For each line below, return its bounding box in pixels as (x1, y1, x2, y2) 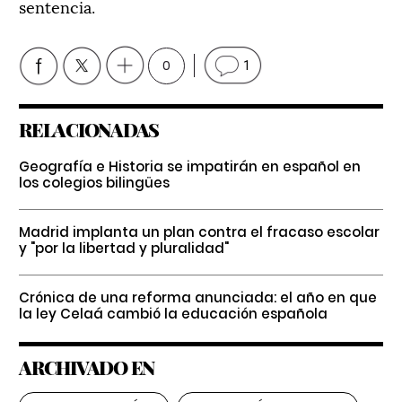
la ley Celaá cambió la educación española (19, 303, 328, 323)
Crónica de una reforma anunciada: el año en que (19, 287, 377, 307)
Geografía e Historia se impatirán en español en (19, 156, 361, 176)
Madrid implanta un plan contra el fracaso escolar (19, 222, 380, 241)
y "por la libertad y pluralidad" (19, 238, 229, 258)
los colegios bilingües (19, 172, 170, 192)
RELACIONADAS (19, 116, 159, 142)
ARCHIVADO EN (19, 354, 154, 380)
